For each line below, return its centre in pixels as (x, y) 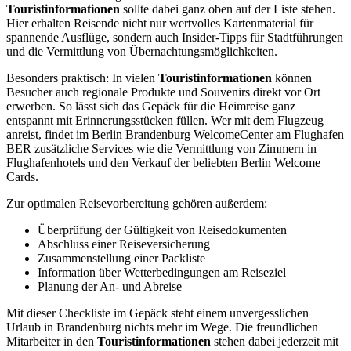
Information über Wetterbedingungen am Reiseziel (162, 273)
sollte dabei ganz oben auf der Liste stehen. (228, 9)
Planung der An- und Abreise (110, 287)
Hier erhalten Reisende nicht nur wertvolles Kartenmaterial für (160, 24)
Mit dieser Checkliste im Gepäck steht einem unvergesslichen (157, 313)
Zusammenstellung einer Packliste (121, 259)
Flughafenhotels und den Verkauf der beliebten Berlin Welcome (163, 163)
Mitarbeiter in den (52, 342)
